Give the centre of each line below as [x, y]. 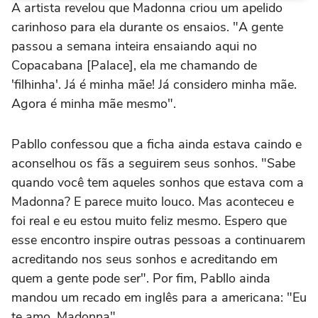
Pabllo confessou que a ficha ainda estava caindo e [157, 144]
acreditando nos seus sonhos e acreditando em [144, 259]
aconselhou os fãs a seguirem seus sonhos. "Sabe [153, 163]
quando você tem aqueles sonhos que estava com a [158, 182]
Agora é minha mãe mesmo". [94, 103]
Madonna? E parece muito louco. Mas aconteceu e [153, 201]
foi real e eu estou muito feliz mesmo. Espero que [149, 220]
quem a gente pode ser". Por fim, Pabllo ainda [141, 278]
